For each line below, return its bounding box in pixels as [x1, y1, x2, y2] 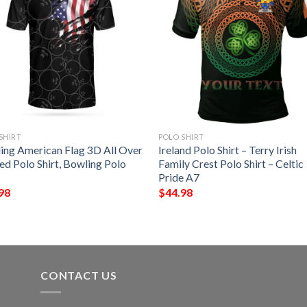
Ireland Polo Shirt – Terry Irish [158, 143, 297, 157]
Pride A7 [158, 171, 200, 184]
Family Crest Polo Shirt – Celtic [158, 157, 304, 171]
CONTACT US [40, 269, 117, 282]
